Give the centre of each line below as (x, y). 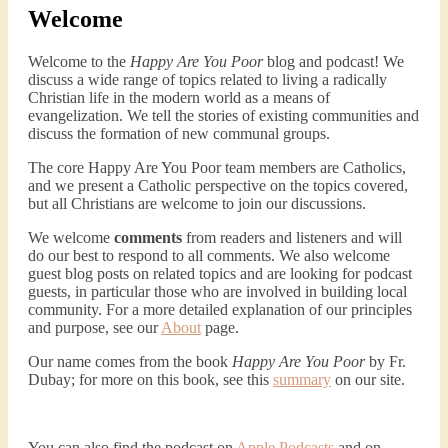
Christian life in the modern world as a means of (179, 97)
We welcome (71, 237)
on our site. (368, 379)
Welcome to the (79, 61)
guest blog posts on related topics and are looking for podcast (220, 273)
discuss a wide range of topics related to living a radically (207, 79)
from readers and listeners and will (292, 237)
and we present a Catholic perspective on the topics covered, (218, 185)
